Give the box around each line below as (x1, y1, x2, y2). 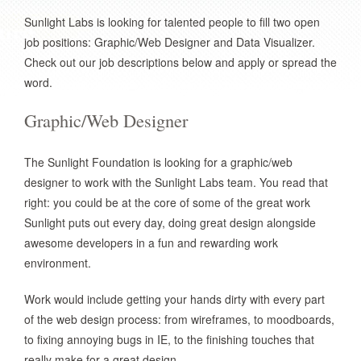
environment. (24, 255, 91, 271)
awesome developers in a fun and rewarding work (24, 234, 278, 251)
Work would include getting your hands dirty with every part (24, 291, 325, 307)
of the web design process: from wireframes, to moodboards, (24, 311, 334, 327)
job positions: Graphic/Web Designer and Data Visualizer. (24, 34, 315, 50)
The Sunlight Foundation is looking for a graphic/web (24, 154, 293, 170)
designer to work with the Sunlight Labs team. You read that (24, 174, 328, 190)
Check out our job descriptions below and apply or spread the (24, 54, 337, 70)
